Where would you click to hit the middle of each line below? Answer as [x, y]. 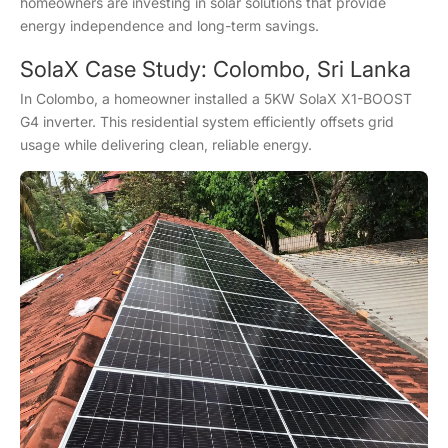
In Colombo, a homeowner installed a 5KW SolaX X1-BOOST [216, 98]
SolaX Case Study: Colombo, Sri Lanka [215, 68]
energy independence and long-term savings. [177, 25]
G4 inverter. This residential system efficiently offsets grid [207, 121]
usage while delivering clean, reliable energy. [174, 144]
